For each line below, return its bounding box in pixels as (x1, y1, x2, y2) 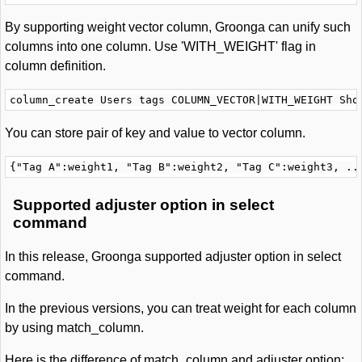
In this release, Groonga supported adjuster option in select (5, 250, 341, 263)
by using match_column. (5, 321, 144, 335)
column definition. (5, 59, 106, 73)
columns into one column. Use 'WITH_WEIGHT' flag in (5, 40, 316, 53)
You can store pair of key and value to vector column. (5, 126, 305, 140)
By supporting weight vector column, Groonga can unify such (5, 20, 351, 34)
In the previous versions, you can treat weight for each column (5, 301, 356, 315)
